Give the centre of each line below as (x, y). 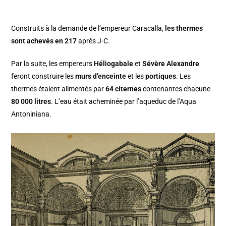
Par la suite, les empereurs (53, 63)
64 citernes (124, 89)
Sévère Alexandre (171, 63)
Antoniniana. (32, 114)
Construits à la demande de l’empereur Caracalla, (88, 28)
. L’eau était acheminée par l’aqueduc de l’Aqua (124, 101)
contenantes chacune (176, 89)
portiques (161, 76)
